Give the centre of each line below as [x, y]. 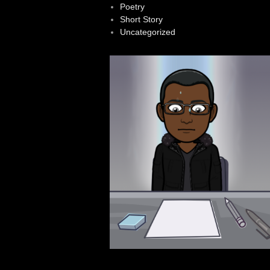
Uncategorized [147, 32]
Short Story [141, 19]
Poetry [132, 6]
